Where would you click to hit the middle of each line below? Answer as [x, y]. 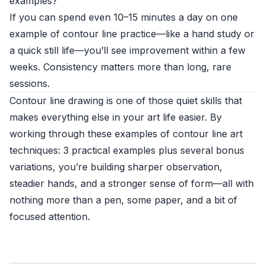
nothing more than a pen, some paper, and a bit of [123, 200]
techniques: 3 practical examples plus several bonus [127, 150]
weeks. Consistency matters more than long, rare [120, 67]
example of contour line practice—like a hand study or [132, 34]
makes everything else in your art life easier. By [116, 117]
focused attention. [50, 216]
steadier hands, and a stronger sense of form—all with [132, 183]
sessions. [30, 83]
